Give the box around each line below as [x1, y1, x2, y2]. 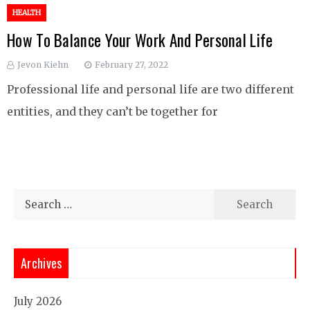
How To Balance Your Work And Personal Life [7, 28, 273, 53]
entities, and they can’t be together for [7, 104, 218, 119]
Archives [21, 254, 62, 273]
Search [13, 190, 49, 204]
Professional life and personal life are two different [7, 82, 294, 97]
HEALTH [12, 8, 41, 18]
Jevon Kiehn [17, 60, 69, 71]
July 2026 [14, 295, 62, 309]
